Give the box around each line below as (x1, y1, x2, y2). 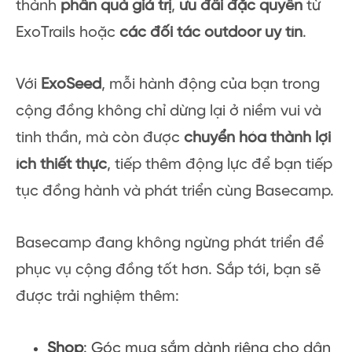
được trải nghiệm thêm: (16, 288, 179, 305)
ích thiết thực (16, 156, 107, 173)
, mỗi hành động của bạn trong (101, 75, 320, 93)
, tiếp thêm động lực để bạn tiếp (107, 156, 332, 173)
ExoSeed (41, 75, 101, 93)
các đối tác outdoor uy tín (119, 24, 302, 41)
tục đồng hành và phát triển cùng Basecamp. (16, 182, 334, 200)
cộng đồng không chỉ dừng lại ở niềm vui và (16, 102, 321, 119)
